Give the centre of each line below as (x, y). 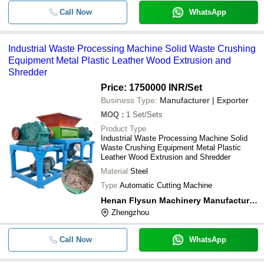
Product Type (123, 128)
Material (114, 171)
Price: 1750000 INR (143, 87)
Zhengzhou (130, 212)
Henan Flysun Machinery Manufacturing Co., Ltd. (253, 200)
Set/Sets (148, 114)
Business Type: (129, 100)
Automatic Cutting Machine (166, 185)
